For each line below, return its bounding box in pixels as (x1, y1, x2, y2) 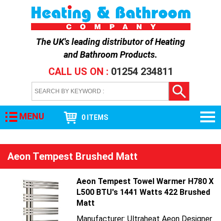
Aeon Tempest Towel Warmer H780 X (76, 177, 214, 186)
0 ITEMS (81, 113, 109, 121)
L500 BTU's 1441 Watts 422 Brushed (76, 187, 210, 197)
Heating (155, 37, 185, 47)
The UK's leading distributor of (36, 37, 155, 47)
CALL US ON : (48, 66, 111, 77)
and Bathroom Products (64, 49, 155, 60)
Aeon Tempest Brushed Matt (7, 150, 138, 162)
